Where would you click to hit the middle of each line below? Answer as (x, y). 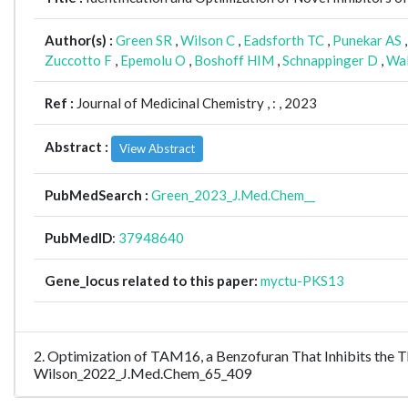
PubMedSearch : (98, 195)
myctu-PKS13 (302, 280)
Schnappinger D (330, 60)
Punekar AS (367, 40)
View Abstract (157, 148)
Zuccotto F (78, 60)
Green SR (144, 40)
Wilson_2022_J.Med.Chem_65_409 (143, 373)
